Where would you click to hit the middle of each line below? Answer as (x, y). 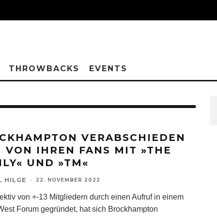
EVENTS (108, 69)
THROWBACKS (44, 69)
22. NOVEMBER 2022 (68, 180)
